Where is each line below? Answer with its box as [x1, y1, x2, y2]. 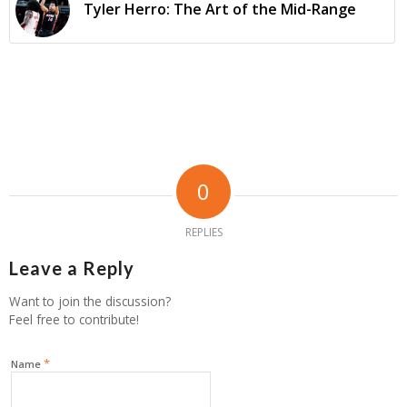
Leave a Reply [9, 256, 134, 279]
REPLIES [184, 223, 223, 240]
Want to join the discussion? [9, 292, 171, 310]
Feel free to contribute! [9, 310, 139, 328]
